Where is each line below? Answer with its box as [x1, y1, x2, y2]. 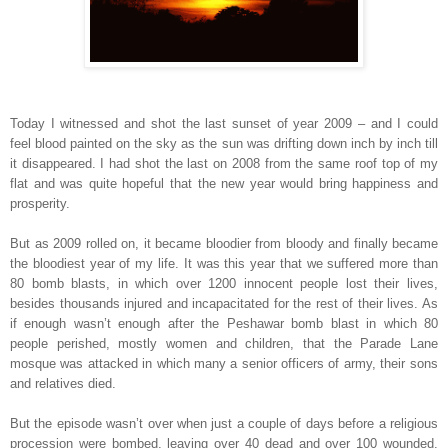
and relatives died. [10, 376, 116, 392]
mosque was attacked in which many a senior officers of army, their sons [10, 356, 438, 372]
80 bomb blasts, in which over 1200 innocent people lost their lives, [10, 276, 438, 292]
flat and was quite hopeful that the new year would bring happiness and [10, 176, 438, 192]
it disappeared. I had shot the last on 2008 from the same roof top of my [10, 156, 438, 172]
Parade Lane [360, 336, 439, 352]
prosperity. [10, 196, 70, 212]
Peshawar [226, 316, 284, 332]
